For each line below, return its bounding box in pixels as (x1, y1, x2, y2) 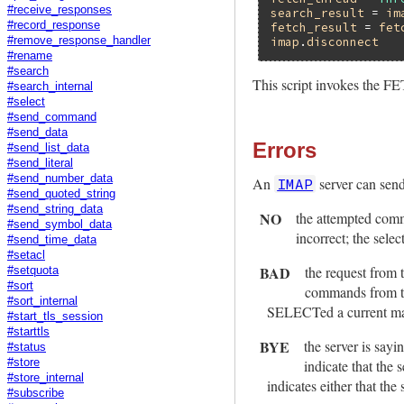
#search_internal (7, 79, 93, 93)
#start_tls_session (7, 309, 103, 323)
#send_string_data (7, 202, 103, 216)
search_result (271, 5, 365, 20)
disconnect (307, 33, 380, 49)
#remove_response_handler (7, 33, 151, 47)
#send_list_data (7, 141, 89, 154)
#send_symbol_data (7, 217, 112, 231)
